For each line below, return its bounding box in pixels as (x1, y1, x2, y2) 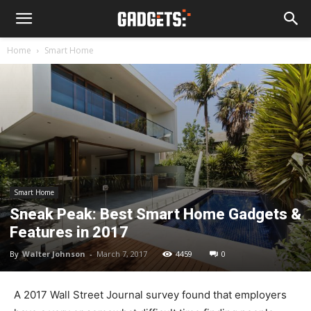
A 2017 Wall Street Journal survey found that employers (14, 287, 287, 301)
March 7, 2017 (96, 248, 147, 259)
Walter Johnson (22, 248, 85, 259)
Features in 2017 (10, 223, 128, 241)
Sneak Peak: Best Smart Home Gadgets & (10, 205, 301, 223)
